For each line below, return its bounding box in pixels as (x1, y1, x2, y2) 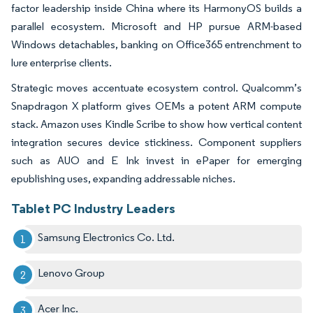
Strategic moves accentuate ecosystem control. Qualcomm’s (11, 80, 302, 94)
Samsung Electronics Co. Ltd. (38, 230, 175, 244)
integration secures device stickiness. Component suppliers (11, 135, 302, 149)
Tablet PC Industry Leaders (11, 199, 175, 217)
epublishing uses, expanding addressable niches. (11, 171, 235, 185)
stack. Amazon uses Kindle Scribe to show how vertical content (11, 117, 302, 131)
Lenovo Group (38, 265, 105, 279)
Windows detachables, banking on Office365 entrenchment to (11, 37, 302, 51)
